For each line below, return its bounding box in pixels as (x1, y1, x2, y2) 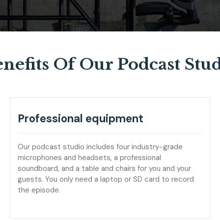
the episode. (18, 185, 60, 195)
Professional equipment (18, 111, 143, 126)
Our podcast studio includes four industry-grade (18, 142, 183, 152)
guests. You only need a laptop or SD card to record (18, 174, 194, 184)
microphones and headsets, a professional (18, 153, 161, 163)
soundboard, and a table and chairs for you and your (18, 164, 191, 173)
